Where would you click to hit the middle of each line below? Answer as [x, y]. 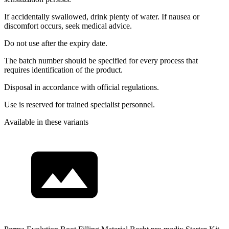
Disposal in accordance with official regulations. [82, 87]
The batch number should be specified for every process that [101, 61]
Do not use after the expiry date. [56, 43]
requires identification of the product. [63, 70]
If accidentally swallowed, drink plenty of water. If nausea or [102, 17]
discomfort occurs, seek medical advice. [68, 26]
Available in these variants [46, 122]
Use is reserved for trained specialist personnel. [79, 105]
